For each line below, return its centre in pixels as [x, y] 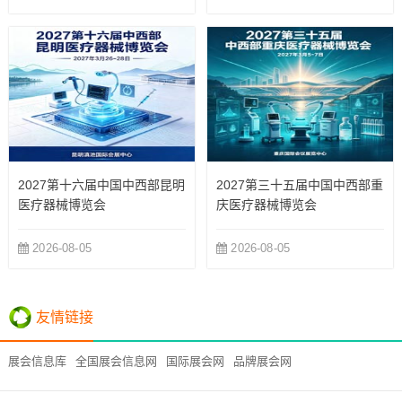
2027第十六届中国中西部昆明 [101, 184]
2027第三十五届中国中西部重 [300, 184]
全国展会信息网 [116, 361]
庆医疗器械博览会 [267, 204]
